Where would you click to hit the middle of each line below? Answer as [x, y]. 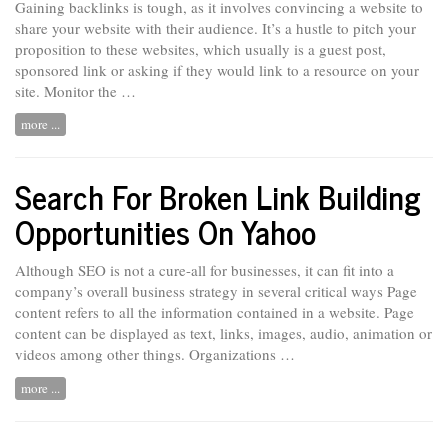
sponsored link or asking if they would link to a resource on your [217, 69]
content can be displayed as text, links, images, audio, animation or [223, 332]
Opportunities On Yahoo [165, 231]
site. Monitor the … [75, 90]
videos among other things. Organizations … [155, 353]
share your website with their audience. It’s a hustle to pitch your [215, 27]
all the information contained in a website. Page [264, 311]
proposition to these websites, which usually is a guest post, [200, 48]
